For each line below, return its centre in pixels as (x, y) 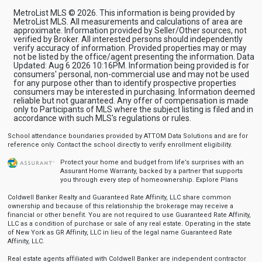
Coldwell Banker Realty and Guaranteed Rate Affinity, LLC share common (119, 197)
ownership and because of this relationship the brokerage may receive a (120, 206)
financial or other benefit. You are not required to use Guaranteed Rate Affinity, (129, 215)
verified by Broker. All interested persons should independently (128, 39)
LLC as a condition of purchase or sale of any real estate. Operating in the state (129, 224)
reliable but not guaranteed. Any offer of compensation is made (131, 101)
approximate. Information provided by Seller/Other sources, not (130, 30)
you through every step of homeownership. (128, 180)
